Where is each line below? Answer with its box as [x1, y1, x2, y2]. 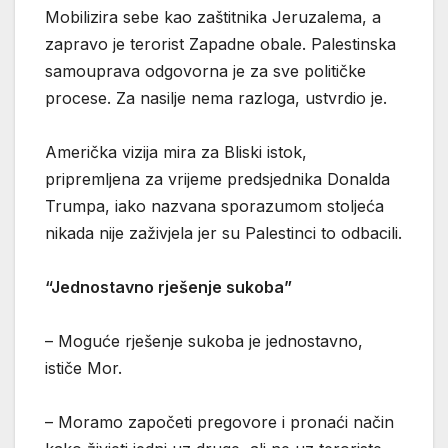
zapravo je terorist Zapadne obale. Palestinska [45, 33, 396, 54]
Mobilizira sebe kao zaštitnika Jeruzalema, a [45, 6, 381, 27]
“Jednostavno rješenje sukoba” [45, 276, 292, 297]
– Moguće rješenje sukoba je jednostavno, [45, 330, 363, 351]
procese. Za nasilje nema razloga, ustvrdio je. [45, 87, 392, 108]
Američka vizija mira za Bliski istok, [45, 141, 307, 162]
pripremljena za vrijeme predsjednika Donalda [45, 168, 390, 189]
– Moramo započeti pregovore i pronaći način [45, 411, 394, 432]
